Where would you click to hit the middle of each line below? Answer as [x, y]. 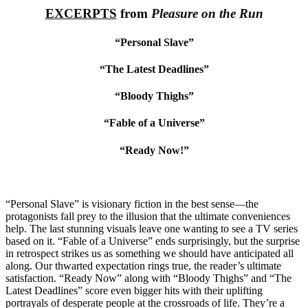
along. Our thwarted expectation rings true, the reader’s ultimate [143, 266]
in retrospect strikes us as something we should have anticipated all [150, 254]
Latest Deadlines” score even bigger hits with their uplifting [134, 291]
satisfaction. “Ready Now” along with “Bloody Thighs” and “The [148, 278]
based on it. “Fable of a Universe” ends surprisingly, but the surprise [153, 241]
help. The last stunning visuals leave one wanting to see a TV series [152, 229]
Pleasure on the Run [207, 14]
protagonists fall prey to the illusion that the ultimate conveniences [148, 217]
